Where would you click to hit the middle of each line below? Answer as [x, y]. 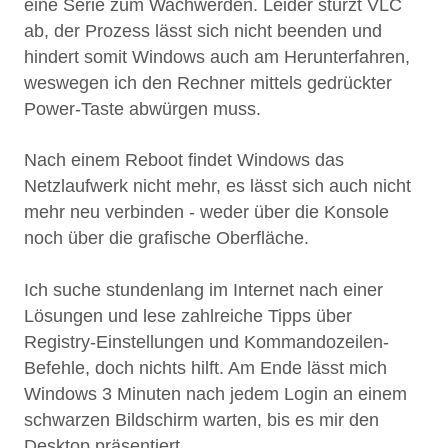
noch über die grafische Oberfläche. [166, 238]
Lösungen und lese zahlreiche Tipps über [188, 315]
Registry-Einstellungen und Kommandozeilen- [206, 341]
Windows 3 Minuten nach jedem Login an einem [215, 393]
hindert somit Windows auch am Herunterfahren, [217, 56]
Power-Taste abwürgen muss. [142, 108]
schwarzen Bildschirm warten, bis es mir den [201, 419]
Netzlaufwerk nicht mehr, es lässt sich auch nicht [217, 186]
